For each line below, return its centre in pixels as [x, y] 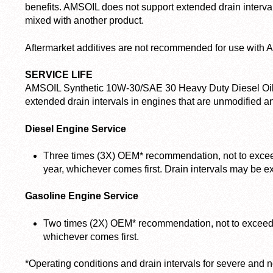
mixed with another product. [84, 21]
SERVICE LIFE [59, 75]
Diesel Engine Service [76, 129]
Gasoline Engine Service [82, 196]
